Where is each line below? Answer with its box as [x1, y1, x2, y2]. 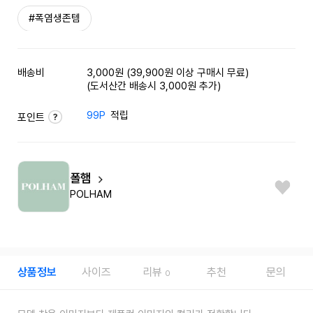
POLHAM [69, 187, 112, 201]
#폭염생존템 [29, 11, 81, 24]
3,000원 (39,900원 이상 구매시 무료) [87, 66, 249, 79]
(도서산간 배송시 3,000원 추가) [87, 80, 221, 93]
